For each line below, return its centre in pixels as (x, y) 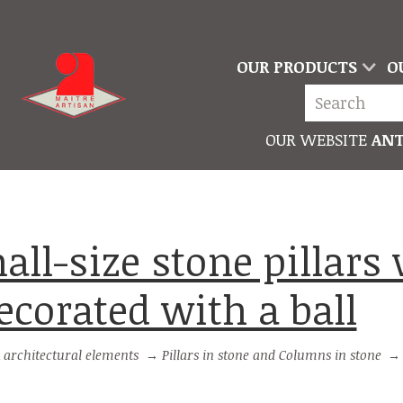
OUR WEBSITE (317, 139)
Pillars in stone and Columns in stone (271, 355)
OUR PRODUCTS (296, 67)
